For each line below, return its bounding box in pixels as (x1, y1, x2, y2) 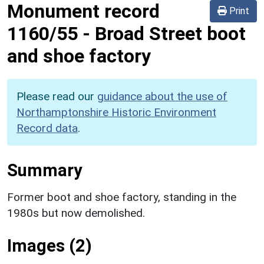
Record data (16, 121, 78, 135)
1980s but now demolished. (7, 206, 145, 220)
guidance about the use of (97, 89, 227, 103)
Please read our (16, 89, 97, 103)
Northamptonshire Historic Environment (16, 105, 216, 119)
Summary (7, 160, 82, 180)
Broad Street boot (95, 22, 246, 45)
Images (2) (7, 235, 92, 256)
